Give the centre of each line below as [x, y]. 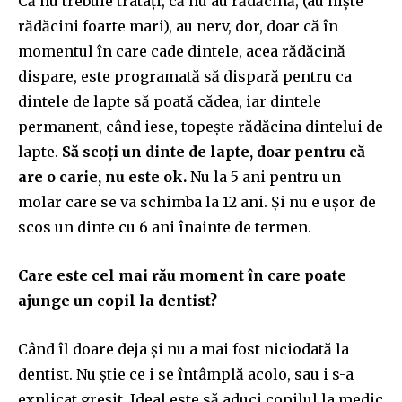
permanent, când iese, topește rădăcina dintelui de [201, 126]
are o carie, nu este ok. [102, 176]
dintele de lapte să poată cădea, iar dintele [170, 101]
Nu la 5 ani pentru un [264, 176]
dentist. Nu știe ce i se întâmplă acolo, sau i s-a [186, 374]
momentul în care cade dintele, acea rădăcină [182, 51]
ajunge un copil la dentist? [118, 300]
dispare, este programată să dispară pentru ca [185, 76]
